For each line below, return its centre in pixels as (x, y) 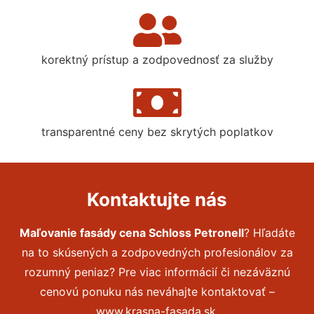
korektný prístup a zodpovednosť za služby (157, 59)
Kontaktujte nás (157, 199)
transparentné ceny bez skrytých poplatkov (157, 131)
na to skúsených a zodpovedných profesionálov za (157, 252)
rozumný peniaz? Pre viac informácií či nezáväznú (157, 272)
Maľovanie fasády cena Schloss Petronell (131, 232)
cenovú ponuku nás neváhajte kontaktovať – (157, 291)
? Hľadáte (269, 232)
